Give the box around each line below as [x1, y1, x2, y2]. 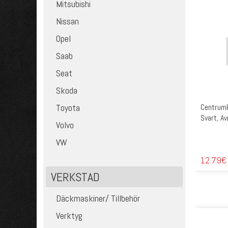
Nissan [56, 15, 79, 27]
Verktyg [56, 210, 83, 221]
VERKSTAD [51, 169, 100, 185]
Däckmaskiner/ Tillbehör [56, 192, 140, 204]
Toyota [56, 102, 80, 113]
